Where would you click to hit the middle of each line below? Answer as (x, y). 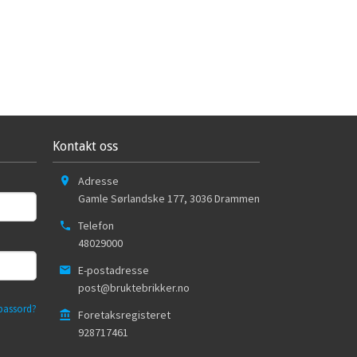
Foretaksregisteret (124, 314)
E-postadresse (114, 270)
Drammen (237, 199)
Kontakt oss (85, 147)
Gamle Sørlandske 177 (131, 199)
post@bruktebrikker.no (134, 287)
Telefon (96, 226)
